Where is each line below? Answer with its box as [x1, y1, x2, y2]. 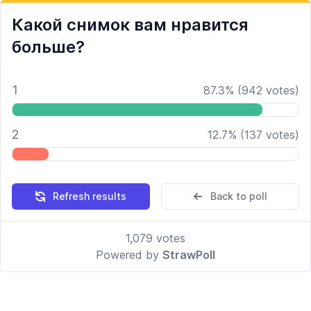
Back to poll [210, 190, 267, 202]
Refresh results [52, 190, 126, 202]
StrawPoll [162, 248, 215, 262]
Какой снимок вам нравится [12, 15, 249, 35]
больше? [12, 37, 85, 57]
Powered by [96, 248, 162, 262]
